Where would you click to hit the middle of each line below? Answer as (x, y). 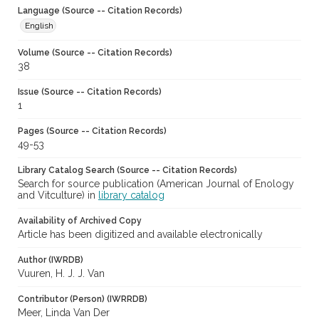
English (39, 26)
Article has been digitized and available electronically (140, 235)
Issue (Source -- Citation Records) (90, 92)
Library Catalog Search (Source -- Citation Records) (127, 171)
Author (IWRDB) (51, 260)
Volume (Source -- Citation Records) (95, 53)
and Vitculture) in (58, 195)
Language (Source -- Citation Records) (100, 11)
